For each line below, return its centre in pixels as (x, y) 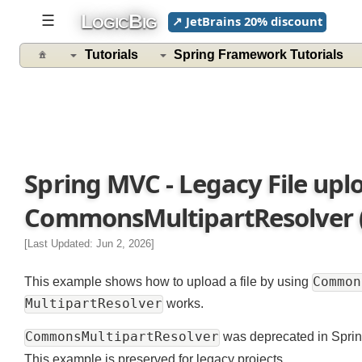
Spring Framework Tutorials (267, 56)
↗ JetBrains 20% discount (255, 21)
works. (189, 312)
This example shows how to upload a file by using (174, 290)
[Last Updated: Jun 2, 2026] (93, 251)
